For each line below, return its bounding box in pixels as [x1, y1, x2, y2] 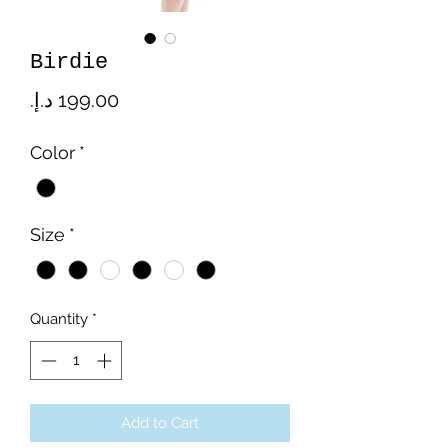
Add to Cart [121, 413, 199, 432]
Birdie [30, 49, 108, 75]
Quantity [30, 310, 88, 329]
